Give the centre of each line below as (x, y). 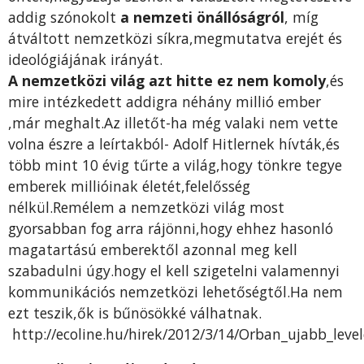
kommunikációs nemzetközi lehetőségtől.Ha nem (175, 292)
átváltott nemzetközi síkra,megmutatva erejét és (175, 39)
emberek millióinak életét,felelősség (129, 186)
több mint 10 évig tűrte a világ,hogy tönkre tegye (175, 165)
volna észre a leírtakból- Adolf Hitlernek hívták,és (174, 144)
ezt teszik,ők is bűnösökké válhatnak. (135, 313)
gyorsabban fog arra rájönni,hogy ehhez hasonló (171, 229)
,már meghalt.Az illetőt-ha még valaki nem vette (173, 123)
